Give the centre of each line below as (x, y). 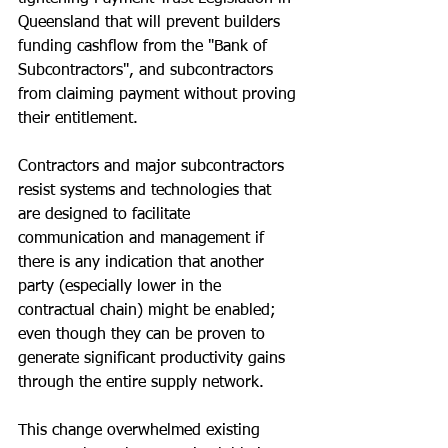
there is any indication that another (143, 262)
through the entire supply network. (141, 382)
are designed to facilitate (106, 214)
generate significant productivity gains (154, 358)
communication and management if (143, 238)
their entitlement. (78, 118)
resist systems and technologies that (147, 190)
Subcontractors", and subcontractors (148, 70)
